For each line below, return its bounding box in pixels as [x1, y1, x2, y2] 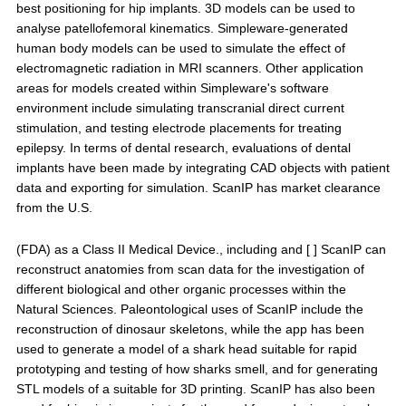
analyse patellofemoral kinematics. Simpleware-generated [15, 21, 348, 35]
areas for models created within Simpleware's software [15, 81, 329, 95]
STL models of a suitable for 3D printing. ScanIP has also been [15, 382, 375, 396]
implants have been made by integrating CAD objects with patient [15, 160, 390, 175]
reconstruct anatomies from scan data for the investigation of [15, 262, 364, 276]
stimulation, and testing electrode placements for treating [15, 121, 342, 135]
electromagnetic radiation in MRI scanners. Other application [15, 61, 363, 75]
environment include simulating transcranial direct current [15, 101, 344, 115]
